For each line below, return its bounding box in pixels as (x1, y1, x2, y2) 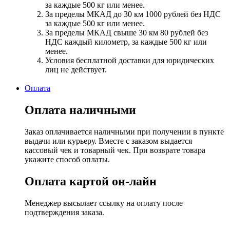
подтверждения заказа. (25, 207, 104, 217)
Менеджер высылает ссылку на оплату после (25, 198, 183, 207)
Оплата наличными (25, 103, 136, 117)
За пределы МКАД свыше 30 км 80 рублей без (45, 28, 208, 37)
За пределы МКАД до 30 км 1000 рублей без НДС (45, 10, 221, 19)
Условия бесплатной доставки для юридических (45, 56, 214, 65)
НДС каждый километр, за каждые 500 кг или (45, 37, 207, 47)
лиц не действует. (45, 65, 107, 74)
